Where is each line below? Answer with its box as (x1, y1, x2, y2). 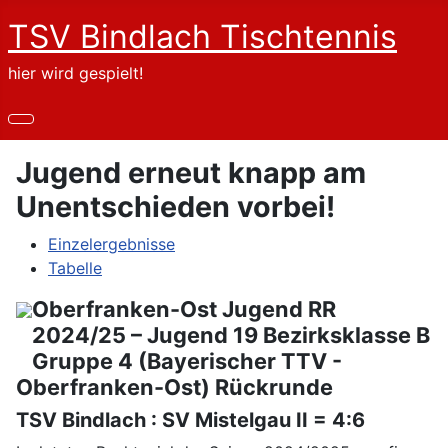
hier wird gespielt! (8, 63, 143, 83)
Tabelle (48, 258, 102, 278)
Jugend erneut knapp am (16, 155, 366, 190)
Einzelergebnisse (48, 234, 175, 254)
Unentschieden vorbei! (16, 189, 335, 224)
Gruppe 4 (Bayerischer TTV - (32, 348, 342, 374)
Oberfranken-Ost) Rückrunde (16, 374, 333, 400)
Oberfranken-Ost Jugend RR (32, 296, 336, 322)
